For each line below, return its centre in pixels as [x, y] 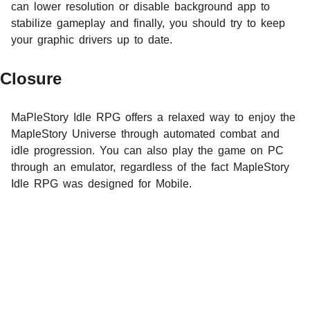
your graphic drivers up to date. [92, 39]
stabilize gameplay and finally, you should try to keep [148, 23]
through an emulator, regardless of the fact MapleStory [150, 167]
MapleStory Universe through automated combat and [145, 134]
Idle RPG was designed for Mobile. [101, 183]
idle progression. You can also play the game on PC [147, 150]
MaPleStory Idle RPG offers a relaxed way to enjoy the [153, 117]
